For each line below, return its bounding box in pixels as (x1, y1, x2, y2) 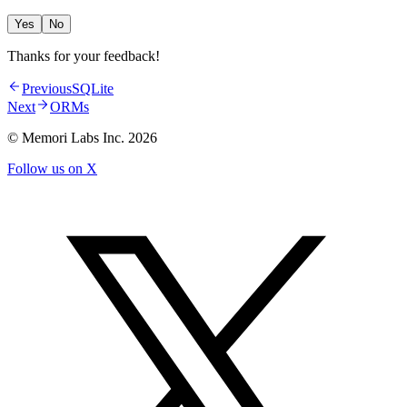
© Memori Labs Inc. (7, 130, 128, 145)
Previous (22, 81, 72, 96)
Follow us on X (7, 161, 97, 176)
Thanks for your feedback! (7, 48, 160, 64)
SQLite (72, 81, 114, 96)
